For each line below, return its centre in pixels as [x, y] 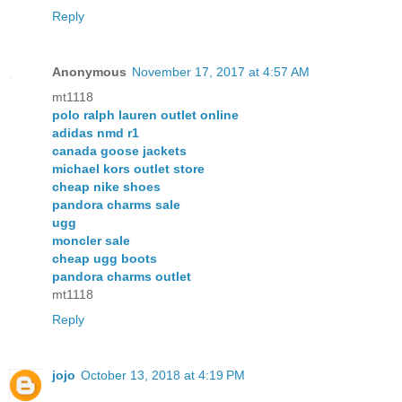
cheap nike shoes [106, 187]
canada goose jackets [119, 151]
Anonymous [89, 72]
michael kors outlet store [128, 169]
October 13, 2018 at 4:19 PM [163, 376]
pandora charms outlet [122, 277]
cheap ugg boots [105, 259]
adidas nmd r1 [96, 133]
